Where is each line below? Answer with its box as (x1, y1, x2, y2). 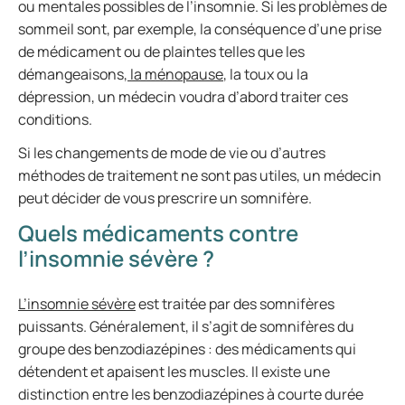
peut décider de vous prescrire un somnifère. (18, 188, 312, 208)
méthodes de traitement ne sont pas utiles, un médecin (18, 165, 381, 185)
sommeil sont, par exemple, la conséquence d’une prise (18, 19, 381, 39)
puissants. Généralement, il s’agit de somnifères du (18, 316, 354, 336)
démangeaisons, (18, 64, 127, 84)
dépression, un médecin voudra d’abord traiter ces (18, 87, 348, 107)
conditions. (18, 109, 92, 129)
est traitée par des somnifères (136, 294, 334, 314)
